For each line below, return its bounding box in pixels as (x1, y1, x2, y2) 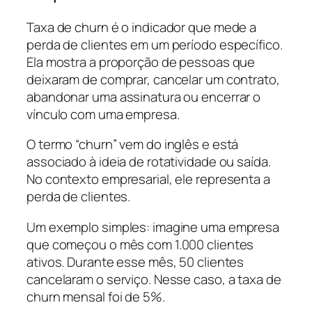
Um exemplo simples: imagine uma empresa (26, 217, 280, 236)
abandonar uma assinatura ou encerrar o (26, 87, 261, 106)
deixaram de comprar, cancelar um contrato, (26, 70, 280, 88)
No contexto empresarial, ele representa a (26, 170, 270, 188)
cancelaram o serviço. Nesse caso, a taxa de (26, 270, 281, 288)
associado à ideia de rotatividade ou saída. (26, 153, 271, 171)
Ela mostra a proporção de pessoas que (26, 52, 256, 71)
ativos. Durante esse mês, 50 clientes (26, 252, 244, 271)
